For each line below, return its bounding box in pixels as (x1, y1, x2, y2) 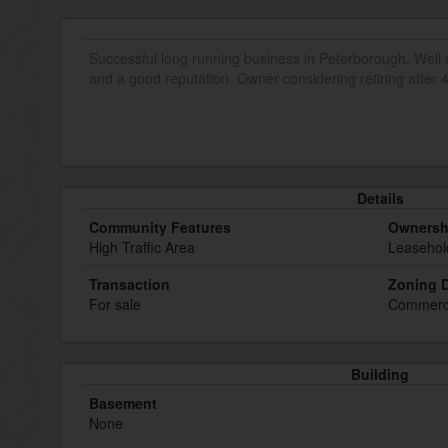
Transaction (89, 274, 170, 294)
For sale (89, 294, 141, 314)
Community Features (89, 217, 231, 237)
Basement (89, 393, 157, 413)
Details (356, 188, 404, 208)
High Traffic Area (89, 237, 195, 257)
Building (351, 364, 409, 384)
